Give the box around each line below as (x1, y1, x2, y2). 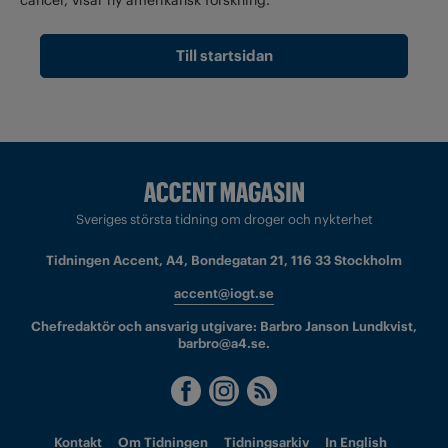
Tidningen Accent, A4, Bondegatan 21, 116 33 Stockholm (46, 252, 402, 270)
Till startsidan (175, 46, 273, 66)
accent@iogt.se (174, 285, 274, 303)
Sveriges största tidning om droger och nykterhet (75, 211, 373, 229)
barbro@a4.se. (178, 335, 270, 353)
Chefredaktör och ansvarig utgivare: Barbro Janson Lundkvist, (31, 318, 417, 336)
